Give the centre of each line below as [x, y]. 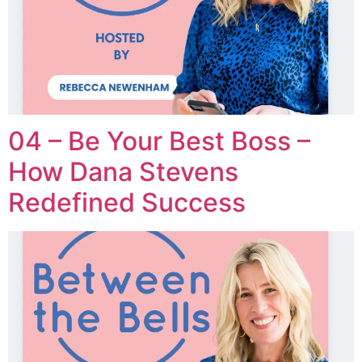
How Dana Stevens [123, 172]
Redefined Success [127, 202]
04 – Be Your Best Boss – [159, 141]
